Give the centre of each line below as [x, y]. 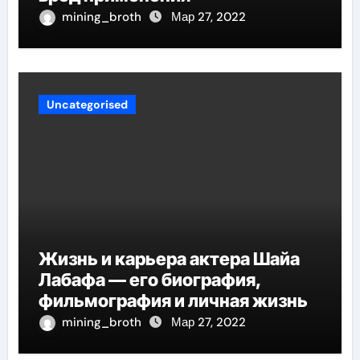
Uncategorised [87, 104]
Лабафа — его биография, [150, 279]
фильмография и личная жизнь [173, 300]
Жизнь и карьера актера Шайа [169, 258]
